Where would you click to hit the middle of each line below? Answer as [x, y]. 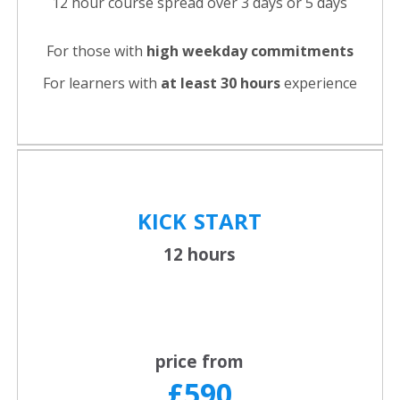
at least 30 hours [222, 83]
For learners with [101, 83]
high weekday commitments [250, 51]
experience [320, 83]
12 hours [200, 254]
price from [200, 362]
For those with [96, 51]
